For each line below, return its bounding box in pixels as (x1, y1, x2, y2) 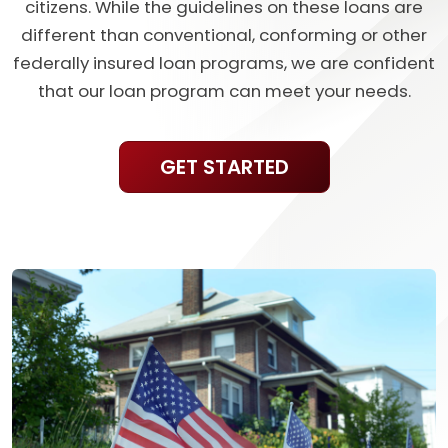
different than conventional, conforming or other (21, 23, 427, 47)
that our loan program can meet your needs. (37, 79, 411, 103)
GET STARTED (159, 153, 289, 181)
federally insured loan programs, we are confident (13, 51, 435, 75)
